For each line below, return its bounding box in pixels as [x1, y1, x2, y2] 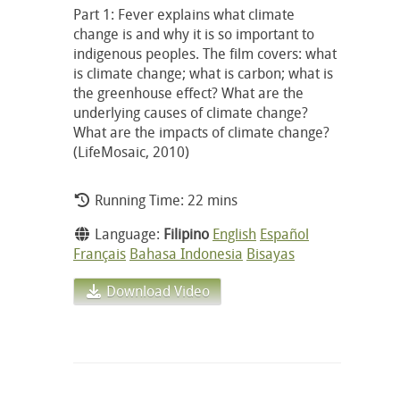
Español [260, 223, 309, 244]
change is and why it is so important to [73, 23, 314, 44]
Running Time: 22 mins [91, 189, 237, 210]
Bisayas [246, 243, 295, 263]
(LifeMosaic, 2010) [73, 141, 189, 162]
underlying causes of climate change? [73, 102, 308, 122]
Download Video [103, 280, 210, 301]
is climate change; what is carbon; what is [73, 62, 333, 83]
